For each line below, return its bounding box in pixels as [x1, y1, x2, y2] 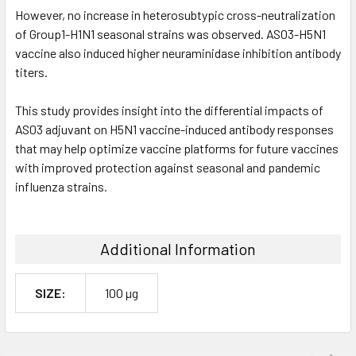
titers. [15, 64, 48, 79]
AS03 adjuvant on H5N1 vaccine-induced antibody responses [15, 121, 334, 137]
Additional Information [100, 238, 256, 258]
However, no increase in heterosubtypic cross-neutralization [15, 6, 335, 22]
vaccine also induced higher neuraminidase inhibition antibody [15, 44, 341, 60]
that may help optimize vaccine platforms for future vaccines [15, 140, 339, 156]
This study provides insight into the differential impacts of [15, 102, 323, 118]
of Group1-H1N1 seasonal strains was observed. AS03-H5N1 [15, 25, 326, 41]
